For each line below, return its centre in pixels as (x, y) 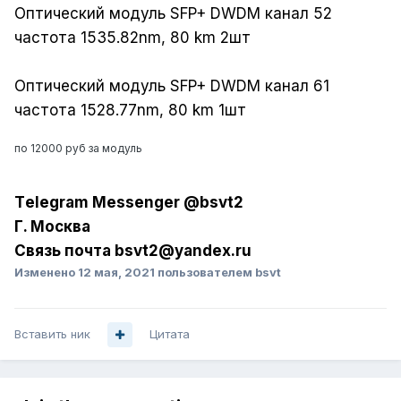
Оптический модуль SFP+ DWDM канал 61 (172, 86)
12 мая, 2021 (116, 273)
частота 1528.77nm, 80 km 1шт (130, 111)
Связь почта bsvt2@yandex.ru (133, 251)
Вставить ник (52, 334)
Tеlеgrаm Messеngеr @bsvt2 (129, 203)
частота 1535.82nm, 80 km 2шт (135, 38)
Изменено (46, 273)
